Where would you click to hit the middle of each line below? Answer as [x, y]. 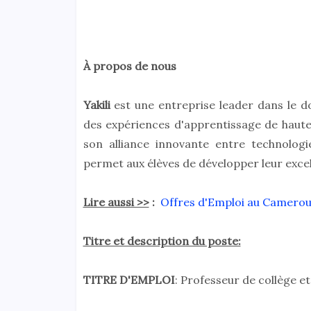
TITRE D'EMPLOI [129, 280]
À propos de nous [129, 66]
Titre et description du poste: [162, 241]
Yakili [99, 105]
